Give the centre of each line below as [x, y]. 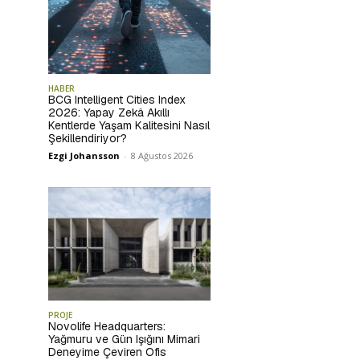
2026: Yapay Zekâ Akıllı [109, 112]
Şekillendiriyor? [88, 138]
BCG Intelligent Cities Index [117, 99]
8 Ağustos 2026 [162, 155]
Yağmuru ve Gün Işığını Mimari [124, 340]
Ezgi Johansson [84, 155]
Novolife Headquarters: [107, 327]
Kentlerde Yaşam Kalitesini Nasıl [129, 125]
